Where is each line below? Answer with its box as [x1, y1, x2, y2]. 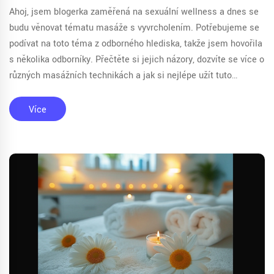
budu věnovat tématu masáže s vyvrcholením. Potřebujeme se [9, 21, 259, 34]
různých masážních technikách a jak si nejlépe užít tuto [9, 69, 232, 82]
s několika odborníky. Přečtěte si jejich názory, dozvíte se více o [9, 53, 264, 66]
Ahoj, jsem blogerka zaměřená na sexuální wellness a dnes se [9, 6, 259, 18]
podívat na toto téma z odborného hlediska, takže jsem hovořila [9, 37, 262, 50]
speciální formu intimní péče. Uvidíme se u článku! [9, 85, 214, 98]
